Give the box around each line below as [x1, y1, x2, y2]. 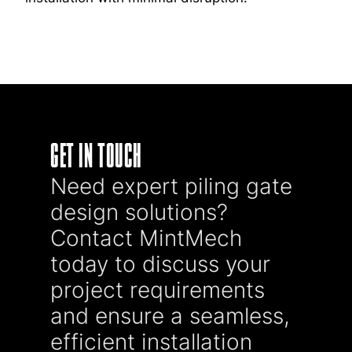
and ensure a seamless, [50, 302, 290, 329]
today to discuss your [50, 251, 270, 277]
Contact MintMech [50, 225, 242, 251]
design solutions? [50, 199, 228, 225]
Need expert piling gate [50, 173, 292, 200]
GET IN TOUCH [50, 141, 142, 174]
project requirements [50, 277, 265, 303]
